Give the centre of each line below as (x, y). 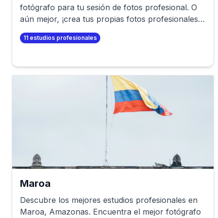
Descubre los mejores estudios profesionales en (109, 200)
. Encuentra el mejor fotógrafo (145, 212)
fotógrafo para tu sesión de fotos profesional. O (109, 7)
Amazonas (69, 212)
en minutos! (41, 31)
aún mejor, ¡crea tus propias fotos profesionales (109, 19)
